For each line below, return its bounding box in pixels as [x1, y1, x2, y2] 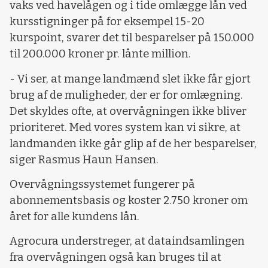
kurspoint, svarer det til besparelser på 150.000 [10, 31, 254, 45]
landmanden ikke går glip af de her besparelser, [10, 136, 257, 150]
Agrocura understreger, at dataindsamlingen [10, 234, 245, 248]
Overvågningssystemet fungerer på [10, 177, 195, 191]
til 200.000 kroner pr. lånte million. [10, 47, 191, 61]
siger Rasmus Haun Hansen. [10, 153, 159, 166]
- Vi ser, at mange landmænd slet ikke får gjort [10, 72, 251, 86]
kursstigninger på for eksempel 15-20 [10, 15, 205, 29]
